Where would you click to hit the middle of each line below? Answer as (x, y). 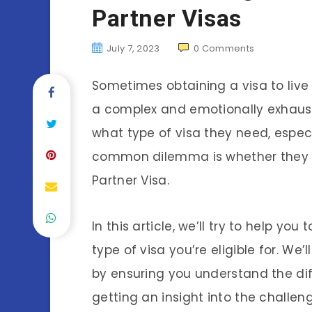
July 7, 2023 (133, 48)
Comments (228, 48)
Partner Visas (167, 18)
